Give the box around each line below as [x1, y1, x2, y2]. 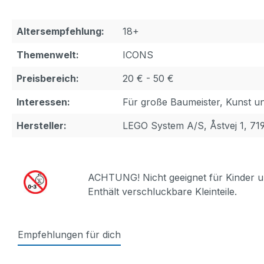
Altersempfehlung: [16, 25, 104, 37]
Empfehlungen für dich [18, 229, 121, 240]
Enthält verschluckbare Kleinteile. [87, 186, 237, 197]
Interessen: [16, 96, 70, 108]
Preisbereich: [16, 72, 79, 84]
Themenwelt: [16, 49, 79, 61]
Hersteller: [16, 120, 67, 131]
